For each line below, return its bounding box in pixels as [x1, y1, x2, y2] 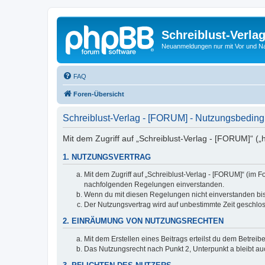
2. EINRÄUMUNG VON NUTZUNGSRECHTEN [63, 217, 224, 226]
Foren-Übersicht [73, 90, 124, 98]
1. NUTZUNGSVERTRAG [63, 153, 151, 161]
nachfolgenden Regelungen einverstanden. [84, 180, 224, 189]
